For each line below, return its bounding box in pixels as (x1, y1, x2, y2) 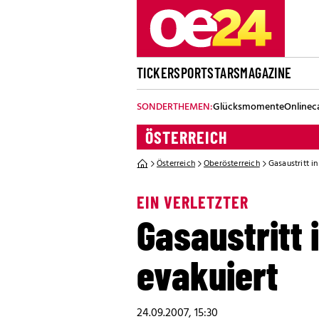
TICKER (137, 64, 174, 81)
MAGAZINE (240, 64, 292, 81)
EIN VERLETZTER (137, 192, 249, 212)
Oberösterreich (204, 157, 260, 171)
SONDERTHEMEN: (137, 99, 213, 115)
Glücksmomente (213, 99, 284, 115)
